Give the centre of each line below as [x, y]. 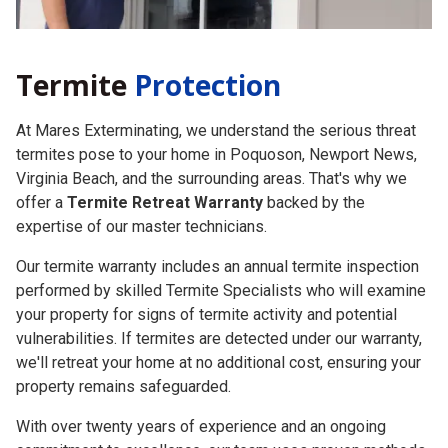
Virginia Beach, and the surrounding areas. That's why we [211, 158]
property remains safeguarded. [123, 366]
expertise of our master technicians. [141, 206]
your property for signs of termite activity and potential [206, 294]
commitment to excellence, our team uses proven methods [221, 430]
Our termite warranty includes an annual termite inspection [217, 246]
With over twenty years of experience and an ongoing [201, 406]
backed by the [314, 182]
